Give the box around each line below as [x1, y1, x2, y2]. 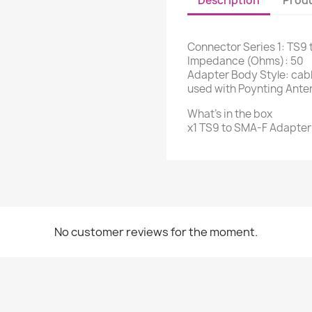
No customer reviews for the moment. [54, 224, 258, 240]
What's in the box [187, 106, 272, 121]
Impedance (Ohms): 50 [187, 53, 304, 68]
